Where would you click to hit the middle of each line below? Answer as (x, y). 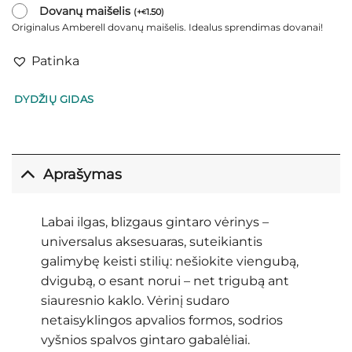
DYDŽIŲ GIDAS (54, 99)
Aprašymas (83, 174)
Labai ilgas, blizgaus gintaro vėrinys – (154, 222)
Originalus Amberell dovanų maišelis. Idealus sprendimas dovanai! (167, 27)
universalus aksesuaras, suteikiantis (151, 241)
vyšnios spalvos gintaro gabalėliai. (145, 339)
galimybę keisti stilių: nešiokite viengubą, (169, 261)
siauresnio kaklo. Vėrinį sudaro (135, 300)
